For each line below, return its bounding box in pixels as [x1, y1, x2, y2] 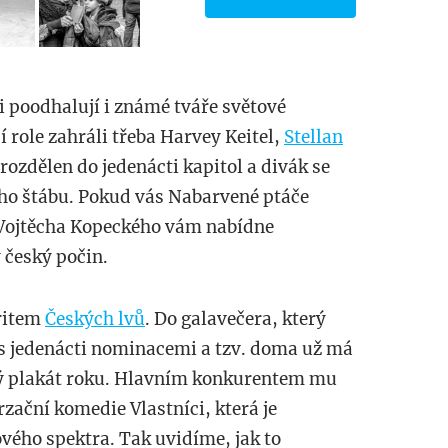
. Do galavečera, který [145, 307, 326, 330]
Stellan [284, 125, 343, 148]
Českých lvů [45, 307, 145, 330]
